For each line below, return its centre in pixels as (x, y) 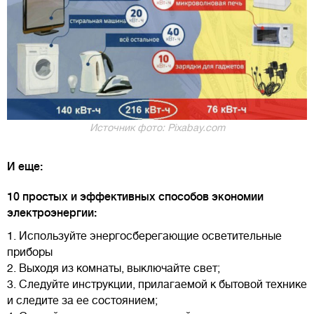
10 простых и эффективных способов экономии (135, 197)
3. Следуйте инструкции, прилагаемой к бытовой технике (157, 284)
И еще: (25, 166)
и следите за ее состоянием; (82, 300)
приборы (30, 252)
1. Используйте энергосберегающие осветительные (144, 236)
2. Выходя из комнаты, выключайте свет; (114, 268)
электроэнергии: (52, 213)
